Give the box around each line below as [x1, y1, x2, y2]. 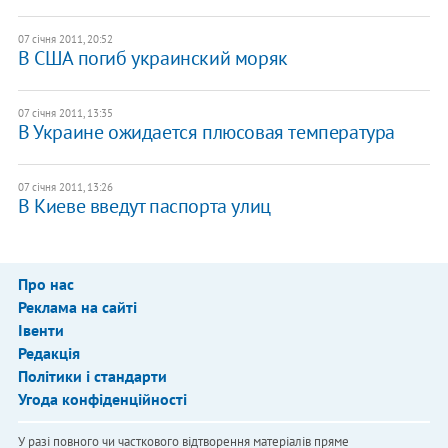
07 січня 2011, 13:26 [17, 179, 113, 194]
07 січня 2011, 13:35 [17, 105, 113, 120]
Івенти [17, 319, 64, 340]
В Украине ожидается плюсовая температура [17, 118, 395, 145]
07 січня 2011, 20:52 [17, 31, 113, 46]
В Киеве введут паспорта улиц [17, 192, 271, 219]
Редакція [17, 342, 80, 363]
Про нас [17, 273, 74, 294]
